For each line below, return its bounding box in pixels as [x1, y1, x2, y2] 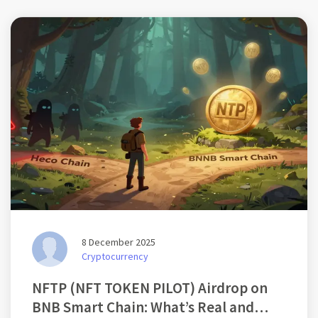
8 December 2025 [82, 236, 155, 249]
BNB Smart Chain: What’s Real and [32, 297, 254, 317]
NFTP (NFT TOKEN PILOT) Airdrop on [32, 278, 268, 297]
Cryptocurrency [82, 250, 148, 263]
